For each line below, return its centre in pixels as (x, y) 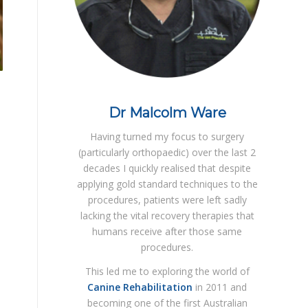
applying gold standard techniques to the (167, 184)
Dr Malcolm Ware (167, 113)
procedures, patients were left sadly (167, 199)
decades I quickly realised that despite (167, 168)
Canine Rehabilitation (140, 287)
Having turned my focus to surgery (167, 136)
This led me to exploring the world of (167, 271)
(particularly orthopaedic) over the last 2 (167, 152)
